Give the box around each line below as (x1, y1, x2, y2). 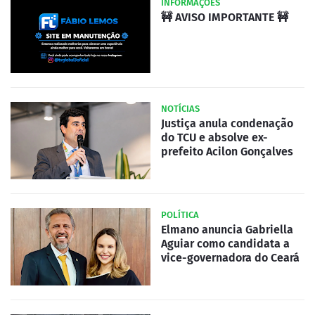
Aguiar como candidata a (161, 237, 290, 251)
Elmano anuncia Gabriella (161, 223, 293, 237)
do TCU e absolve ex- (161, 131, 268, 145)
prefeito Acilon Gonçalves (161, 145, 293, 159)
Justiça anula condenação (161, 117, 293, 131)
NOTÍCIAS (161, 103, 200, 115)
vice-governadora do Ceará (161, 251, 300, 265)
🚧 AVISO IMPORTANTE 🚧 (161, 11, 288, 25)
